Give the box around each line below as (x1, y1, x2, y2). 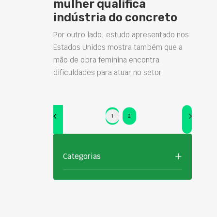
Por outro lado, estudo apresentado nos (53, 30, 189, 39)
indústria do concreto (53, 10, 177, 24)
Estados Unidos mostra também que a (53, 42, 183, 52)
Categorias (63, 152, 101, 161)
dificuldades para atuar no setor (53, 67, 162, 77)
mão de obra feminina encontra (53, 55, 159, 64)
